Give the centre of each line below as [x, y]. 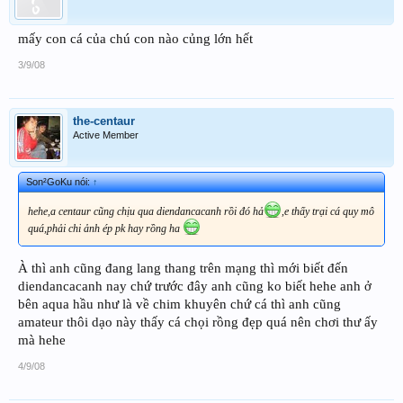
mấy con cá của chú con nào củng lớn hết [135, 38]
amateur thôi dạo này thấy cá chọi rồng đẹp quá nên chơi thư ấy [198, 322]
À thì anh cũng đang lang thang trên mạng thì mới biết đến [183, 269]
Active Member [106, 134]
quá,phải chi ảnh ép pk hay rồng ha [105, 228]
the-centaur [104, 121]
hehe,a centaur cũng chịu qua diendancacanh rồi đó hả [146, 211]
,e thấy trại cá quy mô [328, 211]
